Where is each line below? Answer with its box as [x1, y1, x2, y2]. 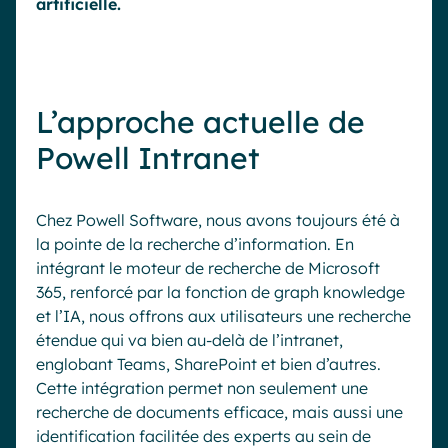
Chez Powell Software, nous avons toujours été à [36, 210, 400, 230]
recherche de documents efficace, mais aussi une [36, 402, 403, 422]
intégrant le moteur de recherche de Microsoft [36, 258, 380, 278]
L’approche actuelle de [36, 103, 365, 141]
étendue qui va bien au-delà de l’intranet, [36, 330, 343, 350]
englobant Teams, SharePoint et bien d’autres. [36, 354, 381, 374]
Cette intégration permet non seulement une [36, 378, 368, 398]
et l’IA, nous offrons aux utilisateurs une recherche [36, 306, 411, 326]
